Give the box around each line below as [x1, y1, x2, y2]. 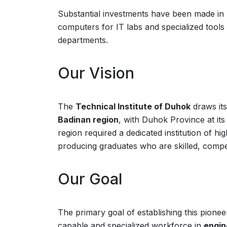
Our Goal [58, 170, 122, 188]
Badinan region [58, 115, 119, 125]
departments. [58, 35, 108, 45]
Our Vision [58, 64, 134, 82]
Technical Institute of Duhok [75, 101, 191, 111]
